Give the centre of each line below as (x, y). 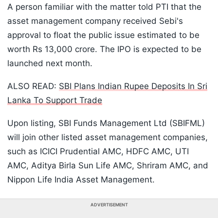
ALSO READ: (33, 86)
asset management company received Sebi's (95, 21)
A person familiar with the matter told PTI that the (104, 7)
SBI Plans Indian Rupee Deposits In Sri (133, 86)
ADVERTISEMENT (109, 205)
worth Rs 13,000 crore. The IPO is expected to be (104, 49)
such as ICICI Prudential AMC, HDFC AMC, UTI (98, 152)
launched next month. (50, 64)
